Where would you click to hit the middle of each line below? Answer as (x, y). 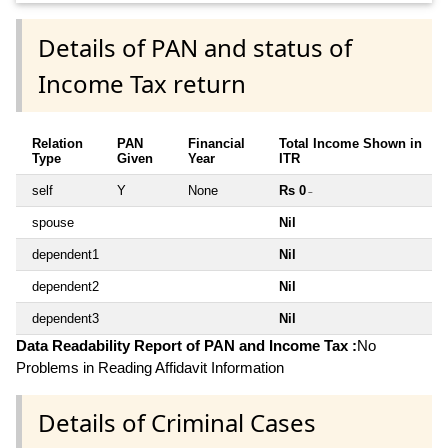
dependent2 (65, 286)
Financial (216, 143)
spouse (53, 222)
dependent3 (65, 318)
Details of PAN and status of (195, 47)
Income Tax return (142, 83)
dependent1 (65, 254)
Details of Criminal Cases (177, 422)
